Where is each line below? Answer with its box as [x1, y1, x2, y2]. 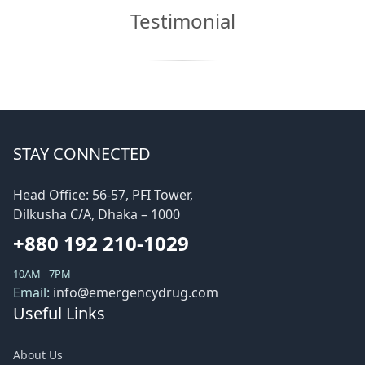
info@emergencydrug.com [53, 284, 218, 302]
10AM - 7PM [13, 266, 71, 282]
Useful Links [13, 302, 105, 325]
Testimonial [130, 7, 235, 35]
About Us [13, 347, 63, 363]
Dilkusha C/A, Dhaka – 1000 [13, 205, 180, 224]
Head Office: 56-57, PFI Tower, [13, 186, 193, 204]
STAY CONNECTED [13, 143, 151, 165]
